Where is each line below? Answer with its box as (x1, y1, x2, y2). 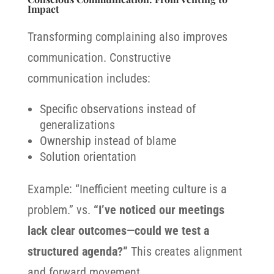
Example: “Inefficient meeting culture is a (27, 182, 227, 196)
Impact (27, 2, 59, 15)
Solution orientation (39, 149, 136, 164)
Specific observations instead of (39, 102, 196, 116)
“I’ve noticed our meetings (93, 202, 224, 217)
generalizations (39, 117, 115, 132)
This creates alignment (130, 244, 242, 259)
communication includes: (27, 71, 150, 86)
